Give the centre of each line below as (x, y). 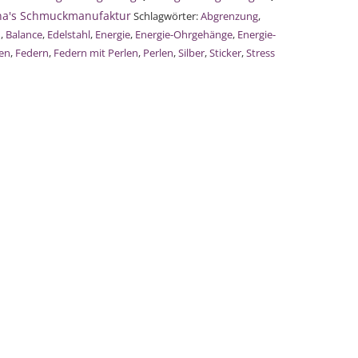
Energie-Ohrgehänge (184, 34)
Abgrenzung (229, 16)
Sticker (225, 53)
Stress (261, 53)
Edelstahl (69, 34)
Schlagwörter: (167, 16)
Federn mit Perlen (96, 53)
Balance (24, 34)
